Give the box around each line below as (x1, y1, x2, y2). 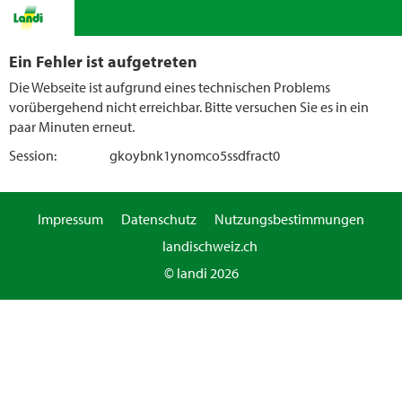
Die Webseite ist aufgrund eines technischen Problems (9, 78, 330, 96)
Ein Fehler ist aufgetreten (9, 50, 197, 72)
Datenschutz (121, 210, 197, 228)
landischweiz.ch (162, 237, 258, 255)
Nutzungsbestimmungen (214, 210, 364, 228)
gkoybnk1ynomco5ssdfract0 (109, 146, 280, 164)
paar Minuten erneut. (9, 118, 135, 135)
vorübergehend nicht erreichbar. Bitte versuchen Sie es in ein (9, 98, 369, 116)
